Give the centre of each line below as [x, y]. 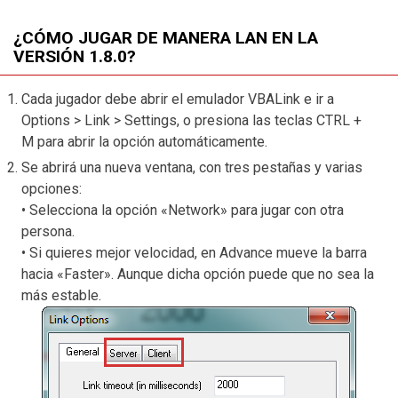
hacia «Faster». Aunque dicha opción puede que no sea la [198, 274]
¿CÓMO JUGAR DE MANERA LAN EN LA [166, 38]
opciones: [53, 188]
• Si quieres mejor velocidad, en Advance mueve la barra [194, 252]
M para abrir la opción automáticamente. [144, 141]
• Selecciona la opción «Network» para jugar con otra [183, 210]
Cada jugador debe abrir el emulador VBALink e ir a [178, 99]
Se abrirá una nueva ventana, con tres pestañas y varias [192, 167]
